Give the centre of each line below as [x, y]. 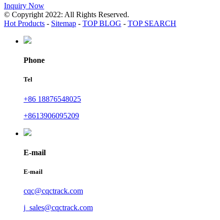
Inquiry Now [24, 6]
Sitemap [64, 24]
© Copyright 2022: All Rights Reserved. [67, 15]
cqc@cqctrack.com [53, 191]
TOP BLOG [102, 24]
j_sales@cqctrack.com [58, 208]
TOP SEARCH [152, 24]
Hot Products [24, 24]
